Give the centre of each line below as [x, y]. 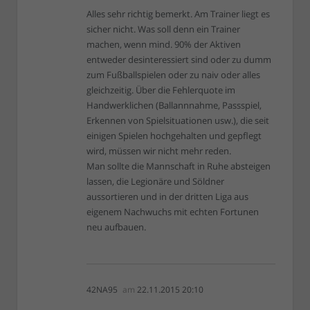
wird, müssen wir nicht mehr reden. [159, 151]
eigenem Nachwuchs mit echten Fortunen [173, 212]
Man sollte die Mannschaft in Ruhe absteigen [179, 166]
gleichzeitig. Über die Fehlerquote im [161, 90]
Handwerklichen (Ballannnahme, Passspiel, [174, 106]
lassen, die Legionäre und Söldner [155, 182]
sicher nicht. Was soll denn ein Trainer [163, 29]
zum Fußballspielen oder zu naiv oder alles [173, 75]
